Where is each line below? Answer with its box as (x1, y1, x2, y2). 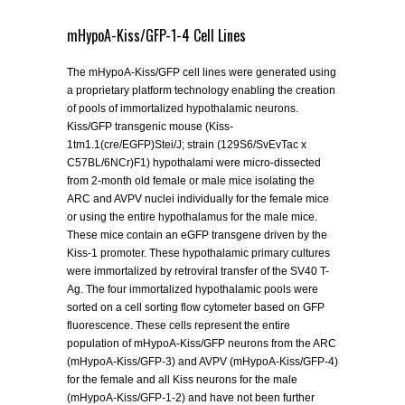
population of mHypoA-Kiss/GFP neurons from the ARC (67, 337, 336, 350)
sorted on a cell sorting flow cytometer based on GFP (67, 301, 325, 314)
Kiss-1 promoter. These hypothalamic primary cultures (67, 247, 330, 259)
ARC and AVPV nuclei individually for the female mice (67, 193, 329, 205)
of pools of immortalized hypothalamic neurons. (67, 102, 298, 115)
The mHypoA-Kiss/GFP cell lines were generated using (67, 66, 336, 79)
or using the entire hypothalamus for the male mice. (67, 211, 317, 223)
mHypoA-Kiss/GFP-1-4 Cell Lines (67, 24, 246, 46)
